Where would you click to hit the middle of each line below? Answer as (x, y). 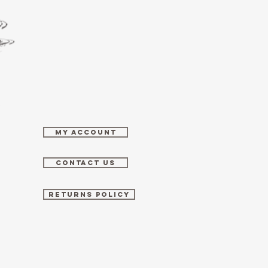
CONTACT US (86, 163)
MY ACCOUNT (86, 132)
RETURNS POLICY (89, 194)
